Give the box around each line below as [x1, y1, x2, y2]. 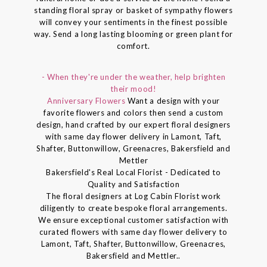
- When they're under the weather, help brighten [41, 72, 226, 82]
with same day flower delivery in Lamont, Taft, [45, 131, 222, 141]
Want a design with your [125, 95, 220, 105]
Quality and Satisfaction [87, 179, 180, 189]
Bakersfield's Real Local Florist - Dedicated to [46, 167, 221, 177]
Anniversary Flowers [47, 95, 126, 105]
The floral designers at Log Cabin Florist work [46, 191, 221, 201]
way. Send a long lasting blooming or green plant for [34, 29, 233, 39]
